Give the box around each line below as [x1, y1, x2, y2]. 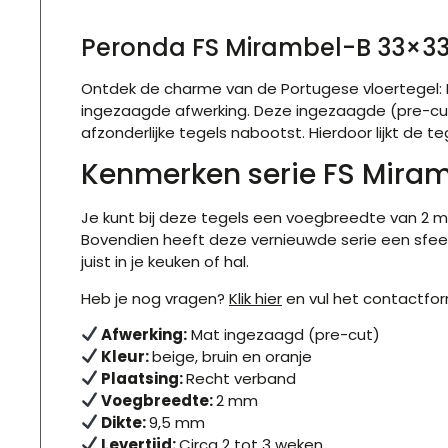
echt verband [195, 367, 297, 389]
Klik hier [229, 287, 282, 309]
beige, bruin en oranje [152, 345, 313, 367]
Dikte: [98, 411, 150, 433]
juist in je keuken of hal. [81, 251, 249, 273]
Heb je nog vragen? [81, 287, 229, 309]
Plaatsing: [98, 367, 187, 389]
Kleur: [98, 345, 153, 367]
